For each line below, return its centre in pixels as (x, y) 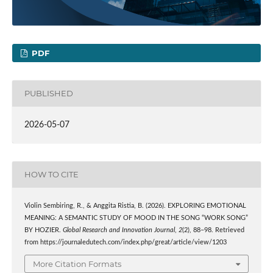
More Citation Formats (77, 264)
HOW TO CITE (51, 175)
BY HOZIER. (43, 230)
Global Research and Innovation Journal (119, 230)
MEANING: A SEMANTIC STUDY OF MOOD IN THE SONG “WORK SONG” (136, 218)
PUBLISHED (48, 94)
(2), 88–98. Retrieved (213, 230)
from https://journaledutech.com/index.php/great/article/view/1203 (125, 242)
